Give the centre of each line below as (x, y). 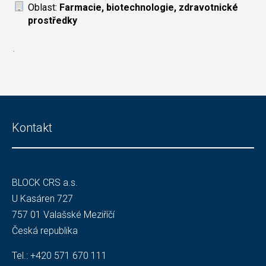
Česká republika (45, 231)
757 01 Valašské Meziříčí (63, 215)
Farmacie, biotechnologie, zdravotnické (149, 7)
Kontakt (32, 128)
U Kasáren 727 (42, 199)
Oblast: (44, 7)
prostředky (53, 20)
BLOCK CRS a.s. (45, 183)
